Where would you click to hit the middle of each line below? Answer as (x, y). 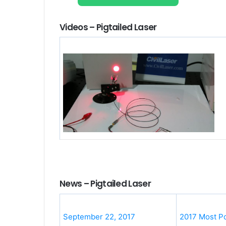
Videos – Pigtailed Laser (108, 27)
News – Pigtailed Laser (105, 184)
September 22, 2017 (99, 216)
